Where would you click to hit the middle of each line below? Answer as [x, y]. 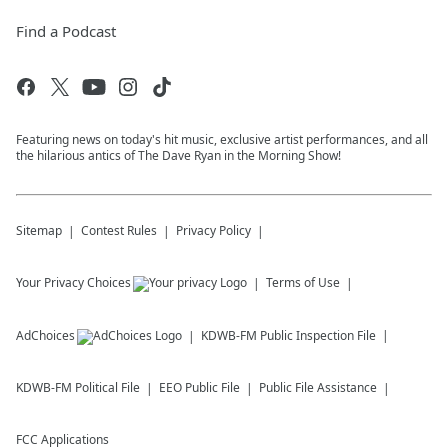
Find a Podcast [66, 31]
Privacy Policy [213, 231]
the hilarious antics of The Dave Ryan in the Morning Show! [178, 156]
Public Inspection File [318, 336]
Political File [107, 388]
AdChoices [45, 336]
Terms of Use [303, 283]
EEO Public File [199, 388]
